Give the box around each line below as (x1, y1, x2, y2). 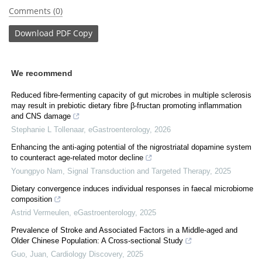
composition (11, 194, 52, 204)
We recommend (11, 68, 73, 78)
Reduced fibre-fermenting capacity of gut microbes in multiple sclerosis (11, 90, 251, 99)
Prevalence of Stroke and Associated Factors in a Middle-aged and (11, 225, 237, 235)
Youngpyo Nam (11, 166, 63, 175)
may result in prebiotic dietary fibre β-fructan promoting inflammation (11, 101, 242, 110)
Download (15, 27, 54, 39)
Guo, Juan (11, 249, 46, 258)
